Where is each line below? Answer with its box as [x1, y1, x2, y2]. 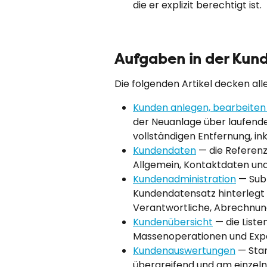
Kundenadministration [133, 172, 236, 187]
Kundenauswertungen [133, 244, 235, 258]
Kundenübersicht [133, 215, 213, 229]
